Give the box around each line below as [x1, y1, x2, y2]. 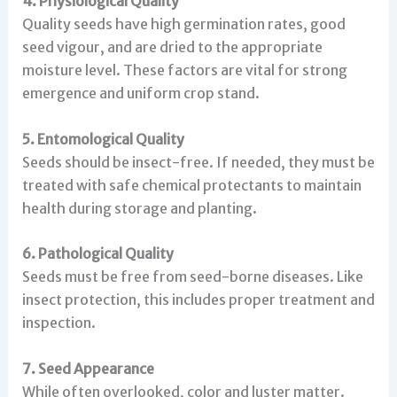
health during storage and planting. [21, 198, 257, 217]
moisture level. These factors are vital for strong [21, 60, 347, 79]
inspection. [21, 314, 96, 332]
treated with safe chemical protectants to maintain [21, 175, 362, 194]
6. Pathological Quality [21, 245, 174, 263]
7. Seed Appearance [21, 359, 154, 378]
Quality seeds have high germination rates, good [21, 14, 346, 33]
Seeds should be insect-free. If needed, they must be [21, 152, 375, 171]
